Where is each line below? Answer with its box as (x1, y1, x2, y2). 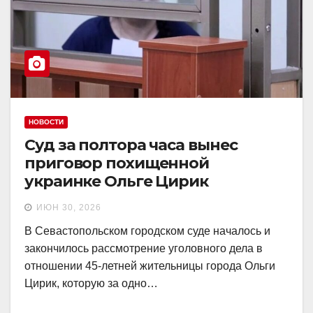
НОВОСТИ (29, 117, 64, 126)
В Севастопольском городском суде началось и (24, 224, 270, 237)
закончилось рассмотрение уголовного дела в (24, 242, 263, 254)
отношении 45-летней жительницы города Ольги (24, 259, 275, 272)
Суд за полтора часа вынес (24, 135, 238, 154)
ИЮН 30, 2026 (36, 202, 101, 212)
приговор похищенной (24, 153, 210, 173)
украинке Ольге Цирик (24, 171, 208, 191)
